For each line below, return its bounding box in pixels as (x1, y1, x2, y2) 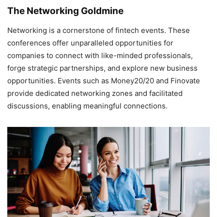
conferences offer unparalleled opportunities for (7, 38, 173, 47)
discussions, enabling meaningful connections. (7, 101, 168, 110)
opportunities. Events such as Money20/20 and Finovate (7, 76, 200, 85)
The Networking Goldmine (7, 5, 124, 16)
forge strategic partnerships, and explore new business (7, 63, 198, 73)
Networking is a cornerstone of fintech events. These (7, 25, 190, 35)
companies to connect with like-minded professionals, (7, 50, 193, 60)
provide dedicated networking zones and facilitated (7, 88, 183, 98)
